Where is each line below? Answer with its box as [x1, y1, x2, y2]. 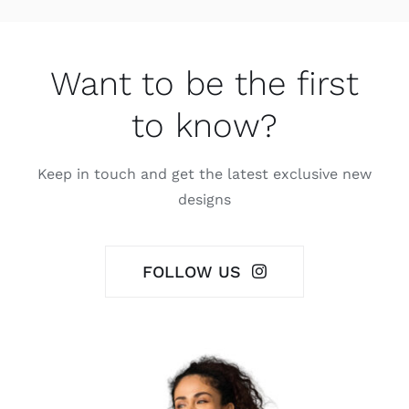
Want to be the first [50, 63, 359, 103]
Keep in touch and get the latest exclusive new [37, 164, 372, 183]
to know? [131, 105, 278, 145]
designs [178, 190, 231, 208]
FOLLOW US [142, 261, 241, 281]
